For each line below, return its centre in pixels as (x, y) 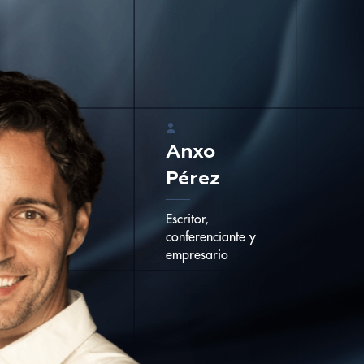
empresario (197, 254)
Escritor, (187, 219)
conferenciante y (211, 236)
